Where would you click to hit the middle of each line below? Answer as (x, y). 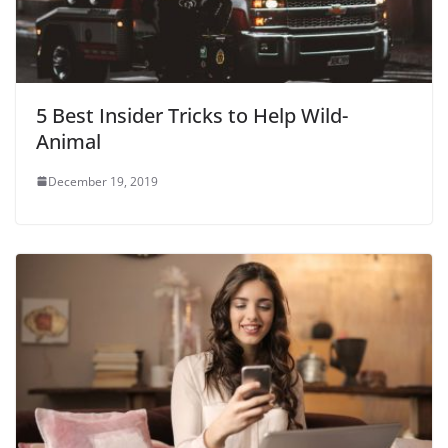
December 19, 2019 (103, 181)
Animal (68, 141)
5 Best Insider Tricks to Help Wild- (192, 115)
